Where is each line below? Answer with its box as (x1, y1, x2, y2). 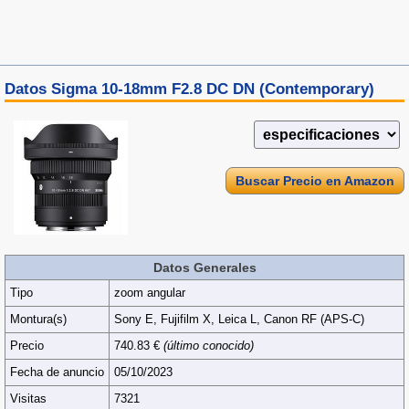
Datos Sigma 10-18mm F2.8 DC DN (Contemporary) (5, 80, 374, 98)
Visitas (10, 392, 47, 405)
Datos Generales (152, 260, 257, 275)
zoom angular (114, 286, 185, 299)
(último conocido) (163, 339, 254, 352)
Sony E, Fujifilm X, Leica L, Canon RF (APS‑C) (114, 312, 364, 326)
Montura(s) (10, 312, 67, 326)
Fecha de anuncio (10, 365, 104, 379)
